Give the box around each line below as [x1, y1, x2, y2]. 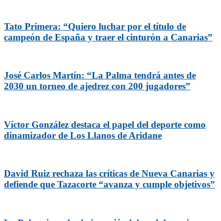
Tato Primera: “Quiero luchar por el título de [4, 21, 186, 32]
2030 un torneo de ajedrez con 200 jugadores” [4, 81, 190, 92]
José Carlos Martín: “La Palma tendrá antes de [4, 70, 196, 81]
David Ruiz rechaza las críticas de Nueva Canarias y [4, 168, 215, 179]
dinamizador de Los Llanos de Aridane [4, 130, 162, 141]
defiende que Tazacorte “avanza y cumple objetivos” [4, 179, 215, 190]
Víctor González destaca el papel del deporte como [4, 119, 206, 130]
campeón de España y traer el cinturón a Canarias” [4, 32, 213, 42]
